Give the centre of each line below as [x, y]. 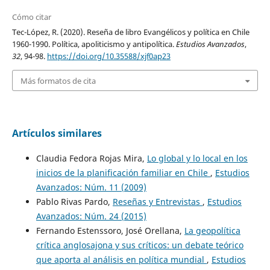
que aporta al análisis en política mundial [121, 259]
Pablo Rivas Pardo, [74, 201]
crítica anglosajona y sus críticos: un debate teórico [140, 245]
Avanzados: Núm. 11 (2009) [91, 187]
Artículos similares [57, 133]
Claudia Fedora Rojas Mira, [91, 158]
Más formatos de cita [58, 80]
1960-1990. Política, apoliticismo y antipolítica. [94, 44]
